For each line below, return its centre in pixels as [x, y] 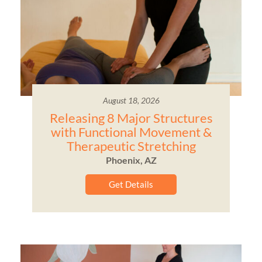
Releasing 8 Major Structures [131, 118]
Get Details [131, 185]
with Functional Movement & [131, 132]
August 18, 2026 [131, 101]
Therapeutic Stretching [131, 146]
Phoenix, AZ [131, 160]
